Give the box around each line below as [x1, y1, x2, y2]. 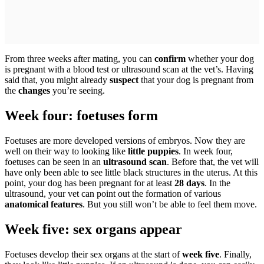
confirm [154, 54, 186, 64]
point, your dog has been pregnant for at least [5, 177, 174, 188]
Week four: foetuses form [5, 108, 158, 124]
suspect [110, 75, 138, 85]
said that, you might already [5, 75, 110, 85]
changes [18, 85, 50, 96]
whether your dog [186, 54, 254, 64]
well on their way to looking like [5, 146, 128, 156]
